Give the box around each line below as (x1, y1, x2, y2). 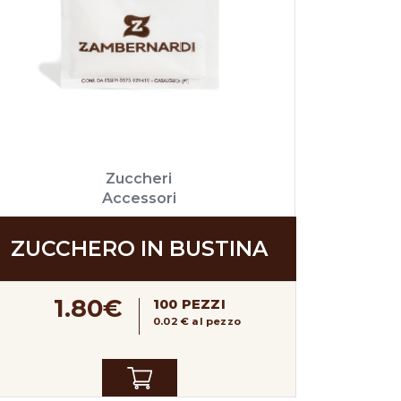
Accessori (101, 188, 176, 207)
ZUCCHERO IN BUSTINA (11, 235, 269, 262)
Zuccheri (106, 168, 172, 187)
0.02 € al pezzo (153, 315, 241, 328)
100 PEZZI (153, 295, 226, 312)
